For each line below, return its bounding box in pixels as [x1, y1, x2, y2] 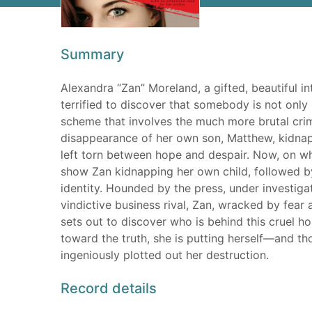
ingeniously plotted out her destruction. [61, 248, 269, 262]
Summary [61, 46, 124, 63]
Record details [61, 280, 157, 297]
